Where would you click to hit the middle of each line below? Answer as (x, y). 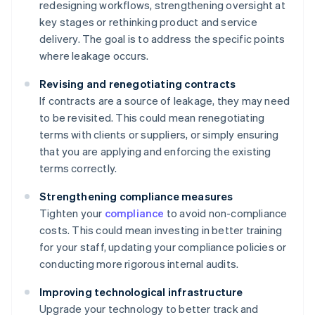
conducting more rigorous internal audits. (139, 264)
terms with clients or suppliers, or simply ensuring (159, 135)
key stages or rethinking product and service (148, 22)
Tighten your (72, 213)
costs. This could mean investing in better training (161, 230)
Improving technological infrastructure (141, 292)
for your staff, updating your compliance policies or (163, 247)
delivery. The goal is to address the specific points (162, 39)
